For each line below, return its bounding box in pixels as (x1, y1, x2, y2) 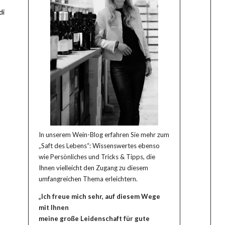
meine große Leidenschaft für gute (39, 214, 150, 222)
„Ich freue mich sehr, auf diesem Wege (39, 192, 161, 200)
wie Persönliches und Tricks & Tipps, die (39, 152, 156, 161)
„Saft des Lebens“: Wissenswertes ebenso (39, 141, 160, 150)
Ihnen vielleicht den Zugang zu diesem (39, 163, 149, 172)
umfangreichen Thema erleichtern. (39, 174, 138, 183)
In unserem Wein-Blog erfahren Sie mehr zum (39, 130, 170, 139)
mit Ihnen (39, 203, 69, 211)
